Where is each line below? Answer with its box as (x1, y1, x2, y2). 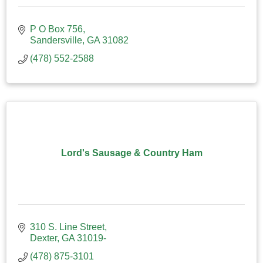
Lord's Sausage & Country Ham (60, 147, 203, 158)
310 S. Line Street (30, 221, 104, 232)
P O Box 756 (30, 23, 83, 34)
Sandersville (30, 35, 82, 45)
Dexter (30, 232, 57, 243)
